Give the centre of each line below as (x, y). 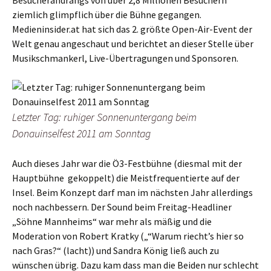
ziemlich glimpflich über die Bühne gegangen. (107, 15)
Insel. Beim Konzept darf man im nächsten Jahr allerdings (132, 192)
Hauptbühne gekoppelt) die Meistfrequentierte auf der (126, 178)
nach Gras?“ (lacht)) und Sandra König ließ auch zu (116, 250)
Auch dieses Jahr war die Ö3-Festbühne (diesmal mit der (127, 163)
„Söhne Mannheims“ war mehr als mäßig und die (112, 221)
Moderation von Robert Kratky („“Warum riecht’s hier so (128, 236)
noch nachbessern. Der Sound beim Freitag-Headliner (122, 207)
